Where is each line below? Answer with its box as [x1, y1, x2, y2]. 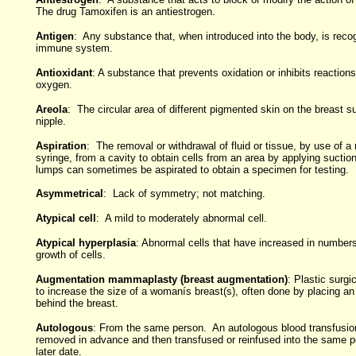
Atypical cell [35, 212, 96, 224]
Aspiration [35, 140, 87, 152]
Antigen [35, 30, 74, 42]
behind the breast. [35, 297, 118, 309]
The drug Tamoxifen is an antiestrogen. [35, 6, 215, 17]
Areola [35, 103, 68, 115]
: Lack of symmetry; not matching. [103, 188, 265, 199]
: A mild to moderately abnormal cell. [95, 212, 267, 224]
